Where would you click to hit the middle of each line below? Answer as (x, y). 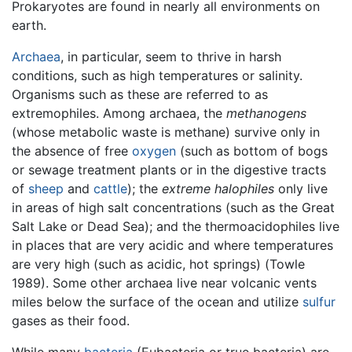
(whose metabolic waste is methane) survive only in (166, 132)
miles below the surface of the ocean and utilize (157, 302)
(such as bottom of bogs (252, 151)
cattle (110, 189)
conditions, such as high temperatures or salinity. (157, 76)
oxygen (154, 151)
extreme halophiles (218, 189)
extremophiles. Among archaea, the (119, 114)
